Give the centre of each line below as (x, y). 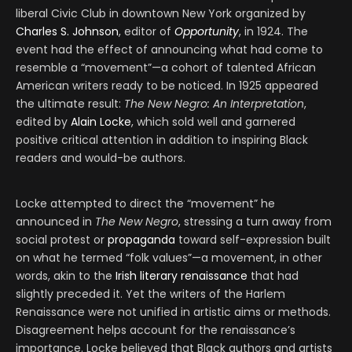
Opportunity (207, 32)
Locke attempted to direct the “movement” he (145, 204)
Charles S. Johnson (67, 32)
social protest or (62, 240)
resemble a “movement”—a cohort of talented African (166, 68)
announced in (55, 222)
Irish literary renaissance (181, 276)
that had (273, 276)
